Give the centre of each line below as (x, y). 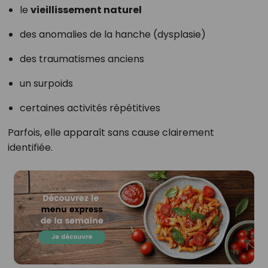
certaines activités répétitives (90, 108)
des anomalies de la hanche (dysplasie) (112, 35)
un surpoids (46, 84)
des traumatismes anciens (82, 59)
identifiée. (30, 148)
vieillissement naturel (86, 10)
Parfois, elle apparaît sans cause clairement (111, 133)
